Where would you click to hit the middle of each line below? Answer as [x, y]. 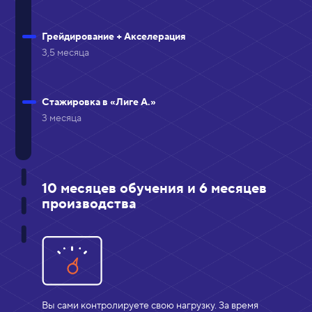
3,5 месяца [65, 53]
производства [89, 204]
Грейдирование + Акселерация [114, 37]
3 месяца [62, 118]
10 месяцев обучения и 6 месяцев [154, 188]
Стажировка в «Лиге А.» [99, 102]
